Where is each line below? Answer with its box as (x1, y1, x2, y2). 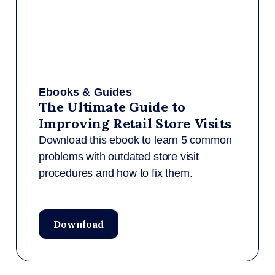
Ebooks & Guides (39, 86, 132, 98)
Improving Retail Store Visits (39, 115, 231, 132)
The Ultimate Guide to (39, 98, 185, 115)
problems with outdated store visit (39, 150, 199, 163)
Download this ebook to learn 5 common (39, 134, 232, 146)
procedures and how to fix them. (39, 167, 193, 179)
